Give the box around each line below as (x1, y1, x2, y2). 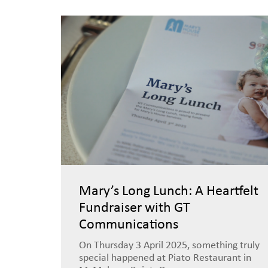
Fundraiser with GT (79, 201, 190, 215)
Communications (79, 218, 178, 232)
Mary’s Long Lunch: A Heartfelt (79, 184, 258, 199)
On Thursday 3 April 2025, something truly (79, 240, 260, 251)
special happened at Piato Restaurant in (79, 252, 251, 264)
